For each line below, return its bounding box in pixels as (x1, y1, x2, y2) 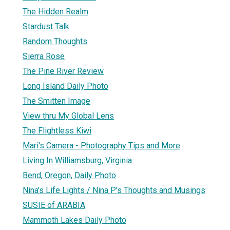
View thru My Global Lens (23, 110, 114, 121)
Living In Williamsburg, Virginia (23, 155, 132, 165)
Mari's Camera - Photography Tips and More (23, 140, 180, 150)
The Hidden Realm (23, 6, 88, 16)
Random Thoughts (23, 36, 87, 46)
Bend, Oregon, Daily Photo (23, 170, 116, 180)
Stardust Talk (23, 21, 69, 31)
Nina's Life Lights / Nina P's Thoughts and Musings (23, 185, 205, 195)
